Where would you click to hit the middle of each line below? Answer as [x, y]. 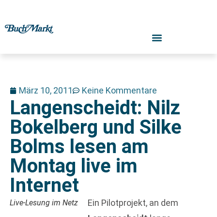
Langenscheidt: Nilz [95, 108]
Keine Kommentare [119, 90]
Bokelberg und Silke [96, 127]
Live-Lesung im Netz [44, 203]
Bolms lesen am [79, 147]
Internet [44, 185]
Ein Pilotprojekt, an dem [133, 203]
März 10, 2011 [46, 90]
